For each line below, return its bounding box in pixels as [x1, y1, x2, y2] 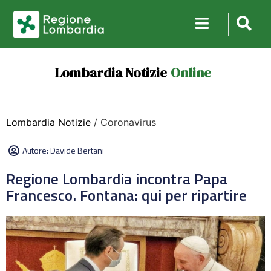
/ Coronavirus [91, 116, 156, 128]
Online [170, 64, 211, 82]
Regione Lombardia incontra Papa [6, 168, 227, 191]
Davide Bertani [50, 144, 104, 157]
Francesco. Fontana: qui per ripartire [6, 184, 247, 207]
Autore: [22, 144, 50, 157]
